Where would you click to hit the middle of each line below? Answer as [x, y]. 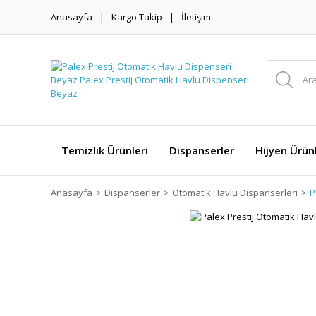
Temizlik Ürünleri [105, 150]
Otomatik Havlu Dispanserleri [235, 193]
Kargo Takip [137, 17]
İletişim [196, 17]
